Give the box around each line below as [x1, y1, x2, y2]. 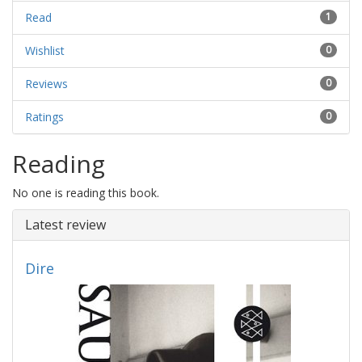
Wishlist [25, 42, 65, 58]
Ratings [25, 108, 64, 124]
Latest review [25, 215, 106, 234]
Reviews [25, 75, 68, 91]
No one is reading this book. [12, 184, 159, 200]
